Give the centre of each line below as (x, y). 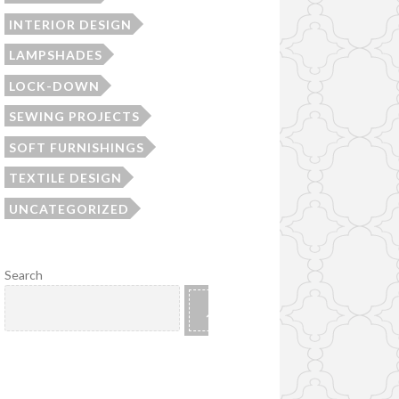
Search (23, 275)
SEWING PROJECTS (74, 117)
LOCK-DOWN (54, 85)
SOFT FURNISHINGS (76, 147)
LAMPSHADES (55, 55)
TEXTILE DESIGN (65, 178)
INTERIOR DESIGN (70, 24)
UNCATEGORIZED (69, 208)
